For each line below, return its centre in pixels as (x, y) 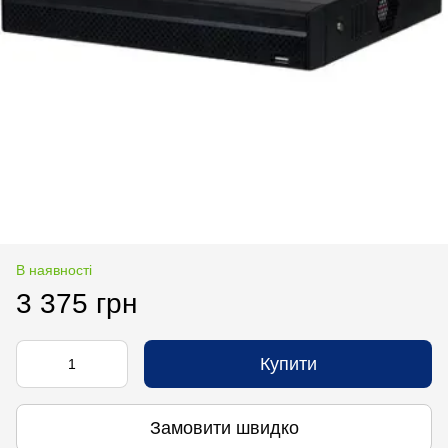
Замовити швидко (224, 427)
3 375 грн (76, 303)
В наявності (54, 270)
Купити (288, 364)
